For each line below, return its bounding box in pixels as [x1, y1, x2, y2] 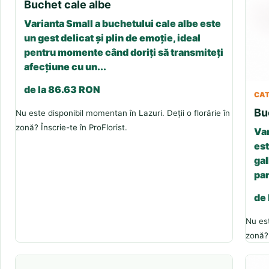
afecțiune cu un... [24, 60, 106, 73]
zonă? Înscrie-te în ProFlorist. [16, 122, 127, 132]
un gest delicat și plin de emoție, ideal [24, 31, 201, 44]
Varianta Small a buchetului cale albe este [24, 17, 221, 29]
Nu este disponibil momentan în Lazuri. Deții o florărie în [16, 107, 230, 118]
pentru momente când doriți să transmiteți [24, 46, 223, 58]
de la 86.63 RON [24, 83, 100, 95]
